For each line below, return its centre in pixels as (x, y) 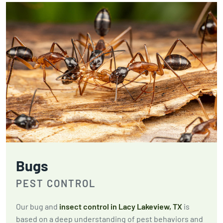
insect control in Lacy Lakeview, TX (121, 207)
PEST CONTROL (56, 183)
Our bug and (38, 207)
